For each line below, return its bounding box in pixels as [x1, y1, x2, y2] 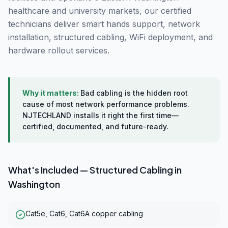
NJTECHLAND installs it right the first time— [22, 111, 179, 120]
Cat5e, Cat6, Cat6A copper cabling [25, 209, 143, 218]
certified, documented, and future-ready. [22, 122, 168, 131]
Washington [8, 178, 60, 190]
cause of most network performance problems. [22, 100, 189, 108]
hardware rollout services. [8, 45, 109, 55]
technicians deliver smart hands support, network [8, 19, 200, 29]
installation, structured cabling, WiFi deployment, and [8, 32, 213, 42]
